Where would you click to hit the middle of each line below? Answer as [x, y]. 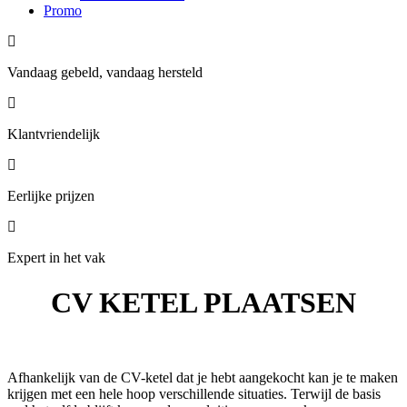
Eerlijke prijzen [51, 196]
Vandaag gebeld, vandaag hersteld [105, 73]
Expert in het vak [56, 258]
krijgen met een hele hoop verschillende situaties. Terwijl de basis [194, 394]
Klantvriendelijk [54, 134]
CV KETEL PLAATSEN [203, 302]
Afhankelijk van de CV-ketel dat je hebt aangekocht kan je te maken [203, 378]
